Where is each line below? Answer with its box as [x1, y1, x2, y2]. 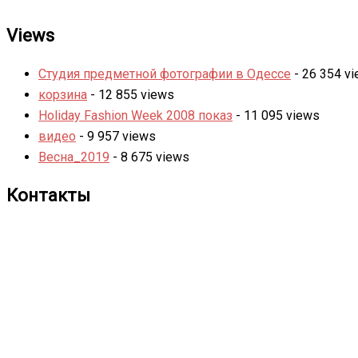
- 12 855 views [87, 86, 174, 102]
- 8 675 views [109, 149, 189, 165]
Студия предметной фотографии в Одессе [38, 66, 291, 82]
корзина [38, 86, 87, 102]
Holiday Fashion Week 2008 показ [38, 107, 233, 123]
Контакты [6, 185, 90, 205]
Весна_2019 [38, 149, 109, 165]
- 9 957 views [76, 128, 156, 144]
